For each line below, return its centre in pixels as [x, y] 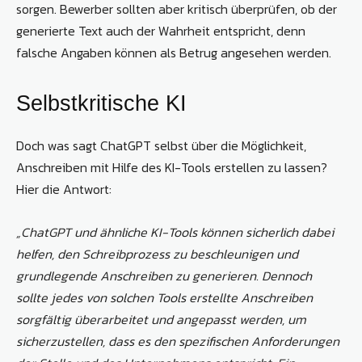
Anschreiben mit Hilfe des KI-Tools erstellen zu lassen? [172, 168]
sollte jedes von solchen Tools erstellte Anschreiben [164, 298]
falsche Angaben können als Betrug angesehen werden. [174, 53]
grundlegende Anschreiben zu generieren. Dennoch [164, 276]
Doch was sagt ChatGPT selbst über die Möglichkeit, [161, 146]
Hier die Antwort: [64, 189]
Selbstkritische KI [101, 104]
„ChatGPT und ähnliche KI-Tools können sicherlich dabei [175, 232]
